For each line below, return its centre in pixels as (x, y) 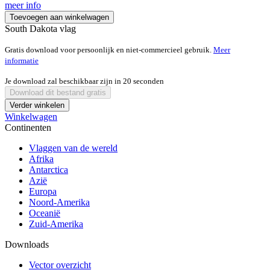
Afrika (41, 159)
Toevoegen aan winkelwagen (59, 17)
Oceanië (45, 213)
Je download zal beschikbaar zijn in (64, 81)
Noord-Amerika (59, 202)
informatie (22, 61)
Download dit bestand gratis (58, 93)
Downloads (27, 245)
